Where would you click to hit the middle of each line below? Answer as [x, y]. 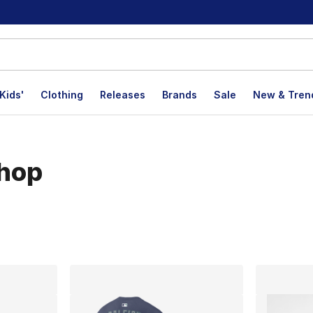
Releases [123, 95]
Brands [180, 95]
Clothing [62, 95]
